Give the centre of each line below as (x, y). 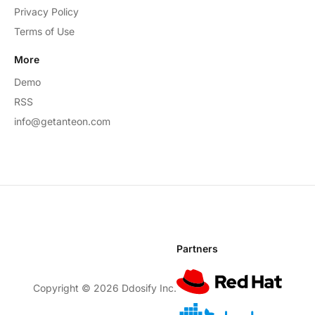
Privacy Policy (46, 12)
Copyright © (63, 288)
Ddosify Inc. (148, 288)
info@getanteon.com (62, 121)
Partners (197, 249)
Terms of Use (44, 31)
